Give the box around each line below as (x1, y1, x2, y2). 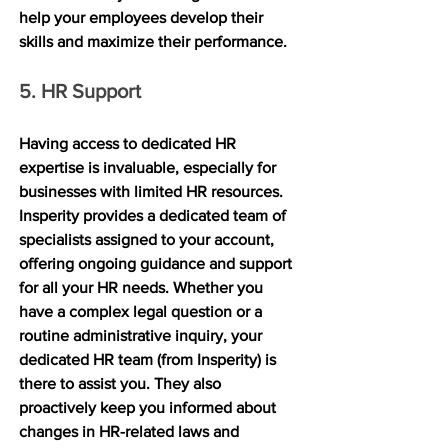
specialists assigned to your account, (19, 230, 278, 248)
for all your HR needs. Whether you (19, 278, 267, 296)
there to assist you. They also (19, 374, 225, 392)
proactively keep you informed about (19, 398, 280, 416)
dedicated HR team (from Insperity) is (19, 350, 280, 368)
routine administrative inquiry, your (19, 326, 266, 344)
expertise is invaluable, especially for (19, 158, 280, 176)
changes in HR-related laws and (19, 422, 243, 440)
